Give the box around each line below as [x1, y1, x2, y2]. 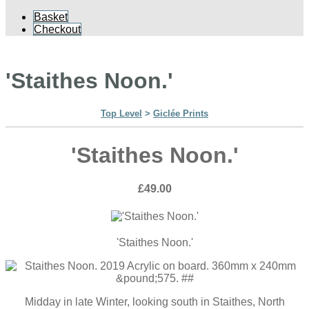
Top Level [101, 108, 142, 119]
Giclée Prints [153, 108, 208, 119]
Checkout [34, 23, 81, 35]
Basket [34, 10, 68, 23]
